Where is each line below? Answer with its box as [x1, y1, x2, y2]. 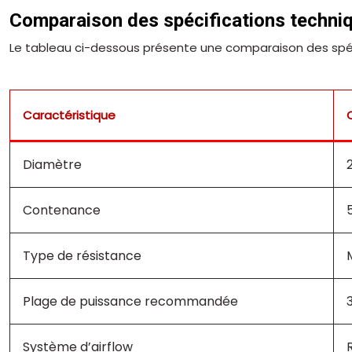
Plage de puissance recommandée [23, 291, 238, 310]
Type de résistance [23, 246, 141, 265]
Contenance [23, 200, 101, 219]
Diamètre [23, 155, 82, 174]
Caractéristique [23, 106, 115, 123]
